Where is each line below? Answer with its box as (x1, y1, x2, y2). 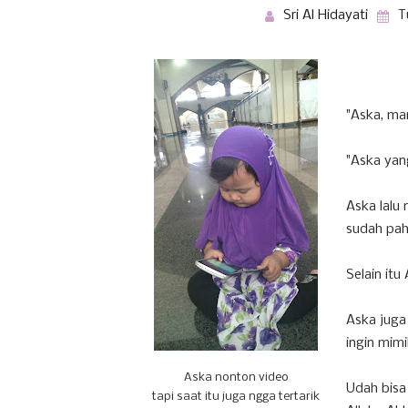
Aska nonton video (183, 372, 289, 383)
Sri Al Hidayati (283, 8, 368, 23)
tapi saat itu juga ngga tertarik (152, 391, 320, 403)
